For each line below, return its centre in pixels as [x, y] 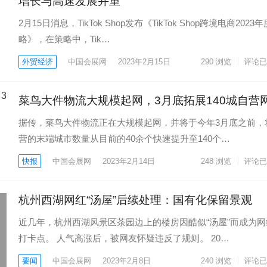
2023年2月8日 [127, 261]
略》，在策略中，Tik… [64, 39]
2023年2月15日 [144, 62]
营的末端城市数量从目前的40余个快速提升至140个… [124, 139]
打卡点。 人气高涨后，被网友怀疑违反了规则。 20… [124, 238]
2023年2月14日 [129, 162]
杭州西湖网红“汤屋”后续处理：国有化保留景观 [135, 200]
